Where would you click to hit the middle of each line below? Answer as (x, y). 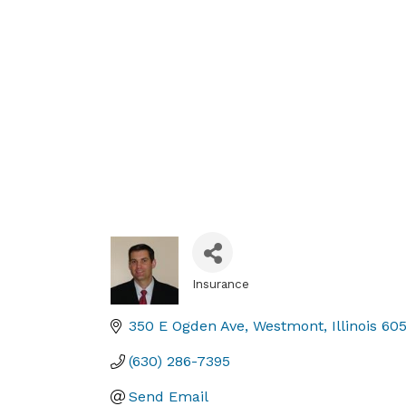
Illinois (354, 326)
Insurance (221, 284)
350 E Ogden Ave (187, 326)
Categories (243, 300)
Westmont (288, 326)
